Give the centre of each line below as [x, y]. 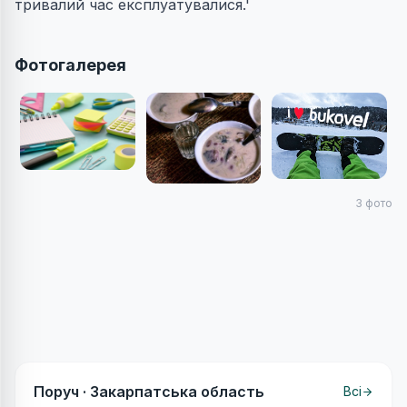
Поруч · [62, 392]
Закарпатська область [177, 392]
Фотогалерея [70, 65]
